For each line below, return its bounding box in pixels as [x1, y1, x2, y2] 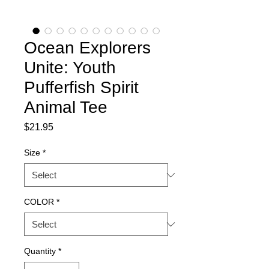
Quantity [24, 246, 56, 256]
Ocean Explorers [24, 38, 151, 57]
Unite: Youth [24, 58, 116, 77]
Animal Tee [24, 98, 107, 116]
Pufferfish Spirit [24, 78, 139, 97]
